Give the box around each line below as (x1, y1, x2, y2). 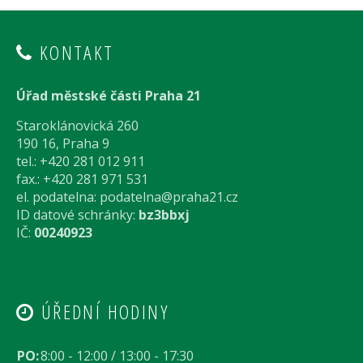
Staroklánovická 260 (16, 117, 139, 135)
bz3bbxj (139, 206, 190, 224)
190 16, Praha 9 (16, 135, 109, 153)
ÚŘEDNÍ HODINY (35, 298, 169, 326)
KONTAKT (33, 39, 114, 66)
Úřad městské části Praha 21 (16, 87, 201, 105)
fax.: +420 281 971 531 (16, 170, 148, 189)
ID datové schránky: (16, 206, 139, 224)
